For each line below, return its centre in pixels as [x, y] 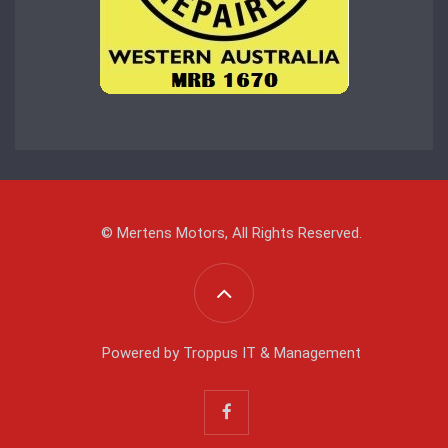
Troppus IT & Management [272, 353]
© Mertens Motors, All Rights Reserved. [231, 233]
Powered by [142, 353]
